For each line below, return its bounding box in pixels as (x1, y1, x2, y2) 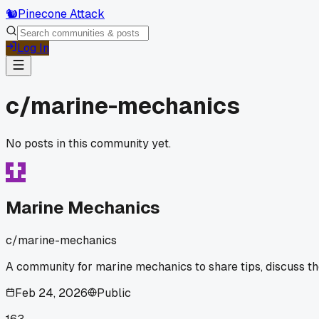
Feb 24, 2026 (15, 285, 88, 300)
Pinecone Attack (18, 6, 105, 21)
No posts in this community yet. (6, 135, 171, 151)
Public (97, 285, 131, 300)
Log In (17, 41, 49, 56)
